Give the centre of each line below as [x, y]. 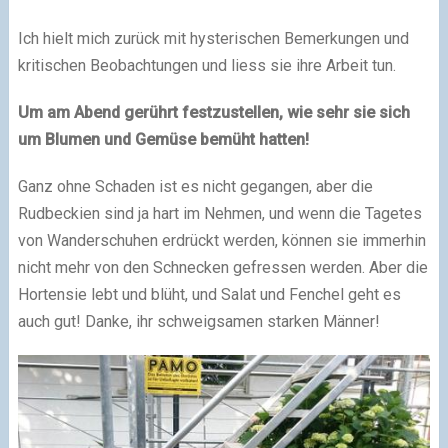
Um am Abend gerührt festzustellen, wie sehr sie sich [213, 112]
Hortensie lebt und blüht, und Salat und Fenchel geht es [209, 294]
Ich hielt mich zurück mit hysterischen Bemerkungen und [213, 38]
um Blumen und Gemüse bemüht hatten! [163, 139]
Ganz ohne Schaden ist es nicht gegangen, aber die [195, 186]
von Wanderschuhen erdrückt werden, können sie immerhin [221, 240]
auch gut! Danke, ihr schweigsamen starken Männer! [198, 321]
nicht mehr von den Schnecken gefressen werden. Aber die [222, 267]
